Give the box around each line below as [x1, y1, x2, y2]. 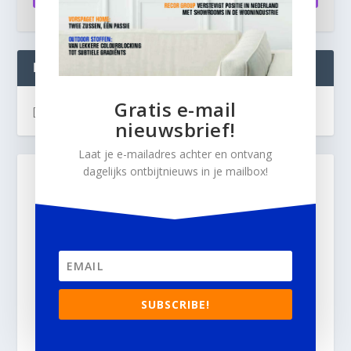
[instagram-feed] [33, 103, 118, 118]
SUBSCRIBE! [141, 297, 210, 312]
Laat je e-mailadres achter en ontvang [78, 147, 273, 161]
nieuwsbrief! [114, 117, 236, 143]
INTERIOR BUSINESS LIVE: [33, 60, 217, 75]
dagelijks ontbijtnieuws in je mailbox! [82, 164, 268, 179]
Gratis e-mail [114, 96, 237, 122]
